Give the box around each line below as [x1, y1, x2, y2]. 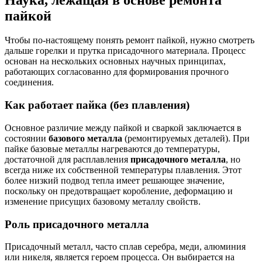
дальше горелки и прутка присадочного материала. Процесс [5, 46, 246, 56]
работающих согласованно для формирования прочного [5, 67, 229, 77]
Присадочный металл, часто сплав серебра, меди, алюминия [5, 242, 246, 252]
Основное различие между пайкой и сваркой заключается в [5, 122, 242, 133]
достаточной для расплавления [5, 154, 130, 164]
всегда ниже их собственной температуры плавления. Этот [5, 164, 242, 175]
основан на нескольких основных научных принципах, [5, 56, 226, 67]
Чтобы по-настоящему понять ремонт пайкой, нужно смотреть [5, 35, 254, 46]
